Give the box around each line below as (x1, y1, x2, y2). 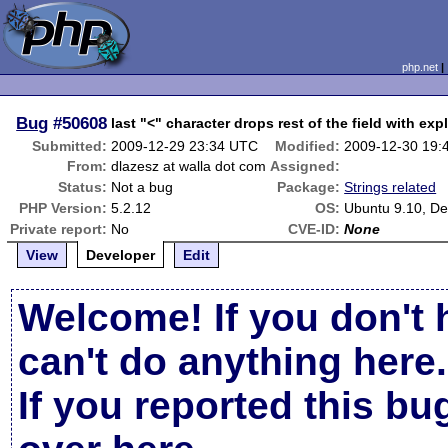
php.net (401, 61, 438, 73)
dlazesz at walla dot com (111, 158, 267, 174)
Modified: (275, 138, 341, 154)
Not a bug (111, 179, 174, 195)
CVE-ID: (288, 221, 341, 237)
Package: (277, 179, 341, 195)
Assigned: (270, 158, 341, 174)
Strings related (344, 179, 437, 195)
